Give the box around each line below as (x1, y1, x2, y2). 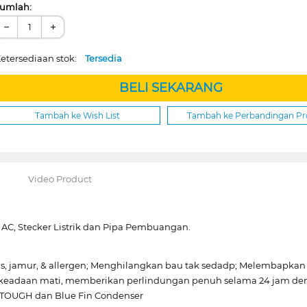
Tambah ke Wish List (34, 110, 120, 121)
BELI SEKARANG (119, 79, 223, 95)
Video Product (27, 173, 92, 184)
